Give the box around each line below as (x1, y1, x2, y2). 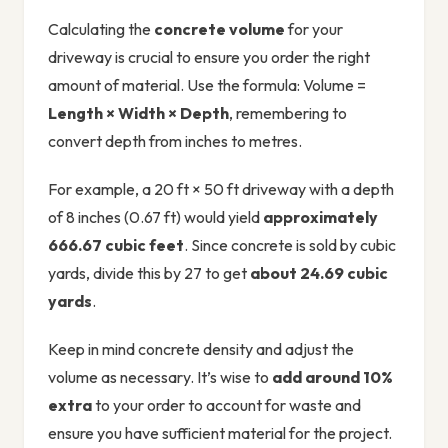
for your (285, 19, 343, 40)
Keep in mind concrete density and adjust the (48, 339, 354, 360)
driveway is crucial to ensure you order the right (48, 47, 370, 68)
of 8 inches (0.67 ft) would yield (48, 207, 263, 228)
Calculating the (48, 19, 154, 40)
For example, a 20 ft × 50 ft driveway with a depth (48, 179, 394, 200)
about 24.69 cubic (250, 263, 388, 284)
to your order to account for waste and (92, 395, 361, 416)
